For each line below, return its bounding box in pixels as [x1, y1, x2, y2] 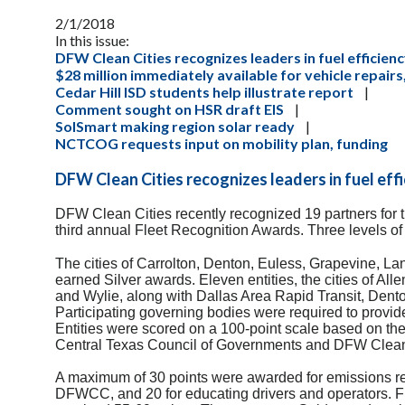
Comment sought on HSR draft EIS [55, 99, 284, 118]
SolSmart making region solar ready [55, 117, 295, 135]
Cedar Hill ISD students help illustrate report [55, 82, 353, 100]
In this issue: [55, 31, 129, 49]
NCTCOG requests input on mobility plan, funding [55, 134, 388, 152]
